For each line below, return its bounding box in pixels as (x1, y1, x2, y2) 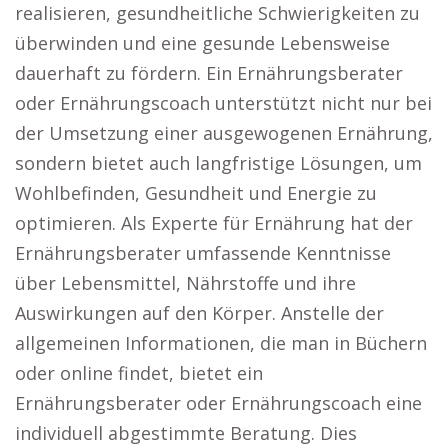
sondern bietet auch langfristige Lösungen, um (15, 151, 422, 175)
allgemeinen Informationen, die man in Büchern (15, 331, 427, 355)
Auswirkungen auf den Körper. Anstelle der (15, 301, 384, 325)
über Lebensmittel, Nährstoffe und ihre (15, 271, 356, 295)
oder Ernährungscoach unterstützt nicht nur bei (15, 91, 432, 115)
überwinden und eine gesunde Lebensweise (15, 31, 390, 55)
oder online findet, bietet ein (15, 361, 263, 385)
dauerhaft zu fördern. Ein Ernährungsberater (15, 61, 403, 85)
